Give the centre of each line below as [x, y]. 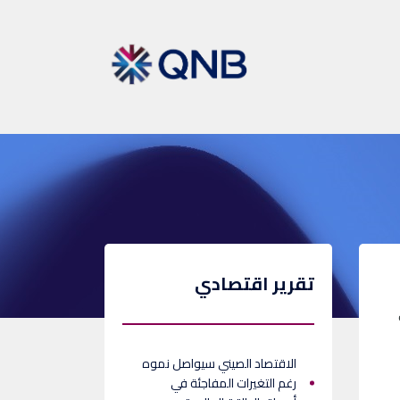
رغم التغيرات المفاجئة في [233, 383]
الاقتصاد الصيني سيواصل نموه [219, 363]
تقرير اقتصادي [254, 283]
